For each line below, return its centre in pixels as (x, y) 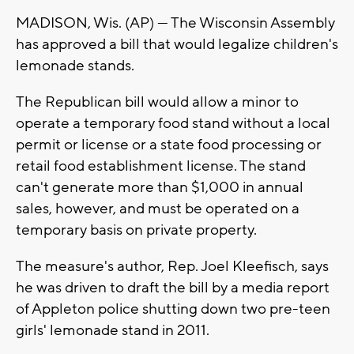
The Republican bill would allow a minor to (157, 102)
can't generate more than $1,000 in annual (160, 188)
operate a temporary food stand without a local (173, 124)
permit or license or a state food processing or (169, 145)
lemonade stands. (75, 66)
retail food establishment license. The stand (161, 166)
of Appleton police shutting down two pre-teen (173, 309)
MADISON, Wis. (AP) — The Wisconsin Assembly (175, 23)
